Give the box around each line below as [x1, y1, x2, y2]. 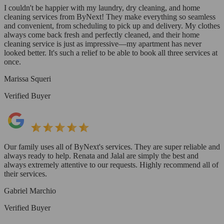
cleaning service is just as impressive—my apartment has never [4, 39, 201, 48]
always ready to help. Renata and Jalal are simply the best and [4, 151, 198, 160]
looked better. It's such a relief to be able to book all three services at [4, 48, 217, 57]
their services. [4, 169, 47, 178]
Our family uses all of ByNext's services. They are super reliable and [4, 142, 220, 151]
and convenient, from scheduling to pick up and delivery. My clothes [4, 21, 220, 30]
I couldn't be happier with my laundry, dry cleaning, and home [4, 3, 200, 12]
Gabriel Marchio [4, 186, 56, 195]
